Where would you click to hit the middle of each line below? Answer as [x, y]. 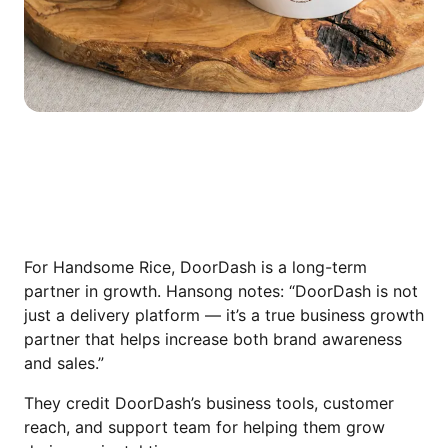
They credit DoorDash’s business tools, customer [209, 402]
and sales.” [64, 362]
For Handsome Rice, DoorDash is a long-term [195, 266]
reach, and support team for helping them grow [204, 426]
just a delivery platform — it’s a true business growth [224, 314]
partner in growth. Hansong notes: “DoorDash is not [221, 290]
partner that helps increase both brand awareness [213, 338]
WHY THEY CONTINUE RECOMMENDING [223, 193]
